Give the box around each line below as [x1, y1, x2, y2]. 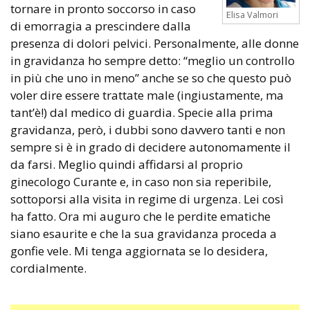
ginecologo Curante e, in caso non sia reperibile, [10, 173, 271, 190]
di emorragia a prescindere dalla [10, 17, 191, 34]
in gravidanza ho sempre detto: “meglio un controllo [10, 52, 295, 69]
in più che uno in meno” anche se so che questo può [10, 69, 291, 86]
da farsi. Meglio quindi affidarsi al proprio [10, 156, 243, 172]
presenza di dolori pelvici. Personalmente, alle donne [10, 35, 299, 51]
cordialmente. [10, 259, 86, 276]
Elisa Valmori [226, 8, 278, 21]
